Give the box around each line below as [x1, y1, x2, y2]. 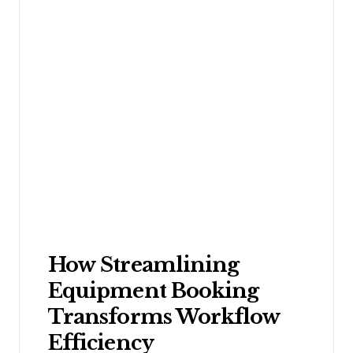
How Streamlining [48, 252, 240, 277]
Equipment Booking [48, 278, 259, 303]
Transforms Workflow [48, 304, 281, 329]
